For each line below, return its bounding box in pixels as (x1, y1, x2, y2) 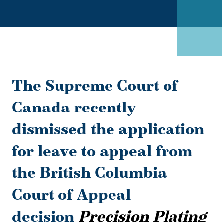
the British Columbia (12, 163, 167, 182)
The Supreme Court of (12, 75, 178, 95)
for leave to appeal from (12, 141, 192, 161)
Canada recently (12, 97, 136, 117)
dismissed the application (12, 119, 204, 139)
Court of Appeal (12, 184, 131, 204)
